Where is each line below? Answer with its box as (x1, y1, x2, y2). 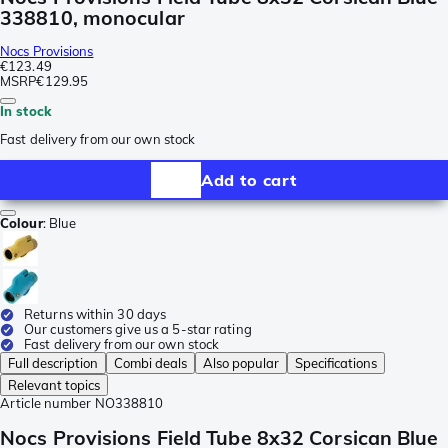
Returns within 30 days (24, 306, 167, 323)
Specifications (295, 355, 377, 372)
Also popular (203, 355, 279, 372)
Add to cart (201, 169, 297, 190)
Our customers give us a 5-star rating (24, 321, 252, 338)
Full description (8, 355, 98, 372)
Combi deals (114, 355, 187, 372)
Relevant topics (8, 377, 100, 394)
